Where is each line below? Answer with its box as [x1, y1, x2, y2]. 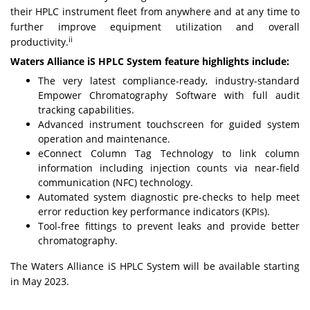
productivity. [10, 35, 69, 49]
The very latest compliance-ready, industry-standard [38, 74, 300, 88]
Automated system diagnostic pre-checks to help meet [38, 190, 300, 204]
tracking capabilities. [38, 103, 134, 117]
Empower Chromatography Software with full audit [38, 89, 300, 102]
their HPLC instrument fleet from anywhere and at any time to [10, 5, 300, 19]
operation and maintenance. [38, 132, 170, 146]
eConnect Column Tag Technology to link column [38, 147, 300, 161]
